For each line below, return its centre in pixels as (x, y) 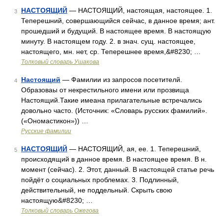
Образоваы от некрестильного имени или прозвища (105, 90)
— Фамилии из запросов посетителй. (121, 80)
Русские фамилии (46, 131)
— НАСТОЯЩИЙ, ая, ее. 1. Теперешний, (134, 149)
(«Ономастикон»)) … (55, 121)
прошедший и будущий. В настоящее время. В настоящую (116, 31)
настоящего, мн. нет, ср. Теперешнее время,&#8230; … (111, 52)
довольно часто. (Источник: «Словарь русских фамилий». (114, 110)
